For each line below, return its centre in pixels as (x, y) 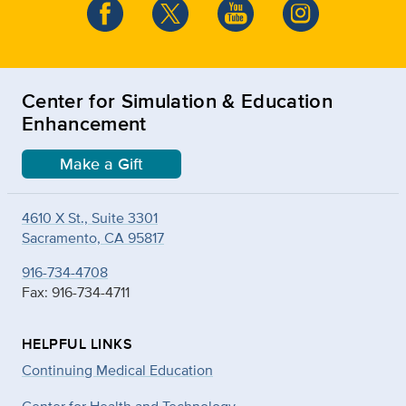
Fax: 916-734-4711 (76, 292)
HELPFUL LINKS (77, 343)
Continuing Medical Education (117, 370)
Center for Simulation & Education (177, 100)
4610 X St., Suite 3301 (90, 217)
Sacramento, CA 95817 (93, 237)
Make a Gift (101, 164)
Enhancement (84, 123)
